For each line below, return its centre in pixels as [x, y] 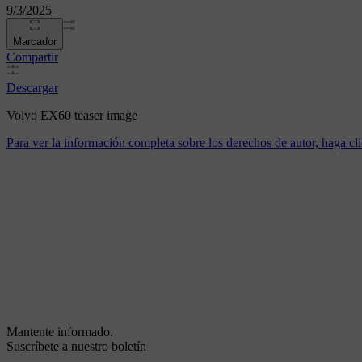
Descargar [32, 88]
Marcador [35, 42]
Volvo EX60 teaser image [72, 116]
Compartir [32, 57]
